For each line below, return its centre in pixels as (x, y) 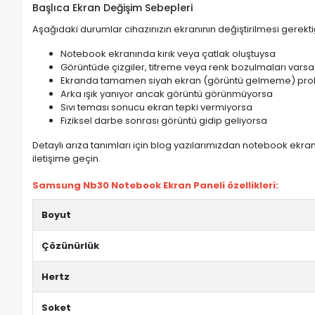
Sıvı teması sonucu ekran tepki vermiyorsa (157, 108)
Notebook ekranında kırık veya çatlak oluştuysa (168, 54)
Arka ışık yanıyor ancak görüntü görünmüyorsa (167, 94)
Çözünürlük (71, 246)
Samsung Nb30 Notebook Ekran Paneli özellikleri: (156, 186)
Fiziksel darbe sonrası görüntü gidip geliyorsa (164, 121)
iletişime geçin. (67, 159)
